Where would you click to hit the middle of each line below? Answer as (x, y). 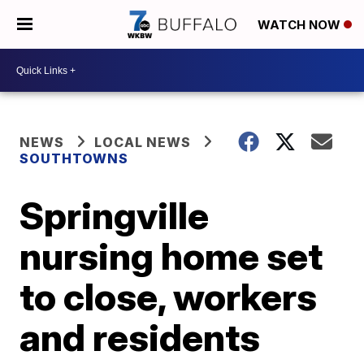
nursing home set (171, 256)
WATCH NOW (301, 25)
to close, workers (169, 297)
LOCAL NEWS (143, 142)
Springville (115, 215)
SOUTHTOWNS (74, 158)
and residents (140, 337)
